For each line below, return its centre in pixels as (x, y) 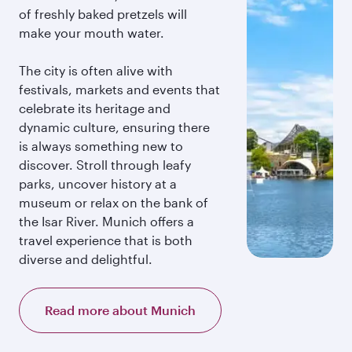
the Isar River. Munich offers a (106, 221)
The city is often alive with (96, 70)
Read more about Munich (120, 310)
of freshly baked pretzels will (103, 14)
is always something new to (101, 146)
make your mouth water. (92, 33)
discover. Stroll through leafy (105, 165)
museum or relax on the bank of (114, 202)
